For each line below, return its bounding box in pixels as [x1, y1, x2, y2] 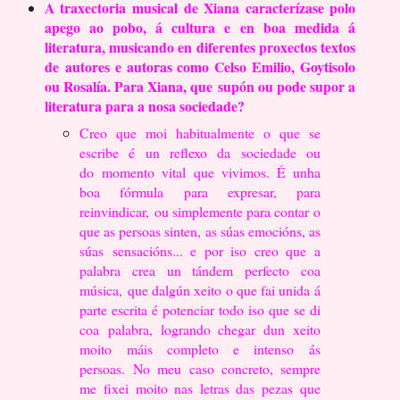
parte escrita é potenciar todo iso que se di [79, 300, 321, 320]
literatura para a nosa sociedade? [44, 96, 245, 117]
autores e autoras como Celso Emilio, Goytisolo [64, 56, 356, 78]
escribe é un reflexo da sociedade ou [79, 143, 321, 162]
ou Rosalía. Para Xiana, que [44, 76, 218, 97]
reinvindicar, [79, 202, 154, 221]
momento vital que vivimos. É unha [102, 162, 321, 182]
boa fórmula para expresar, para [79, 182, 321, 202]
